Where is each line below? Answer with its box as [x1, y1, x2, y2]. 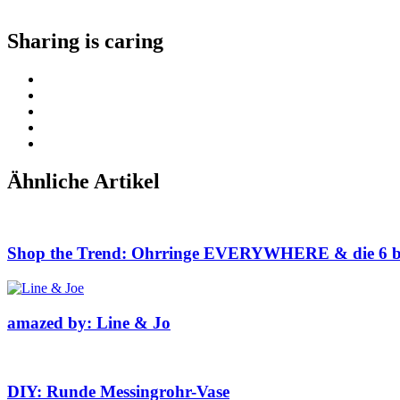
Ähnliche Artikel [7, 169, 160, 193]
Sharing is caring [7, 29, 163, 53]
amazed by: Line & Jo [7, 312, 171, 332]
